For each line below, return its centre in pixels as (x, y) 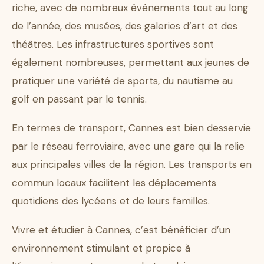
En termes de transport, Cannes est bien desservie (131, 128)
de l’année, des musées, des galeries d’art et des (125, 26)
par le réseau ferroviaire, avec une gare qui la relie (128, 146)
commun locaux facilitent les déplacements (114, 183)
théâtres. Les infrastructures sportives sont (113, 44)
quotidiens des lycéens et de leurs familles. (111, 201)
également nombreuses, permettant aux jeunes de (131, 63)
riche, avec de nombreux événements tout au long (130, 8)
